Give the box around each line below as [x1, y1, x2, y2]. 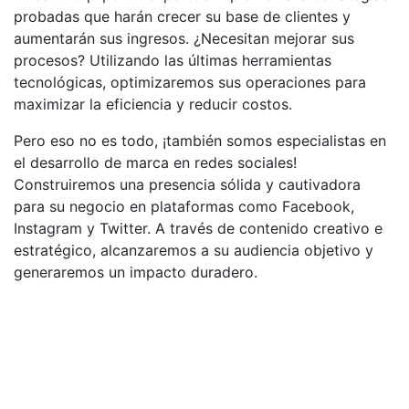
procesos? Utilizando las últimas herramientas [14, 51, 331, 70]
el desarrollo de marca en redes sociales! [14, 153, 297, 173]
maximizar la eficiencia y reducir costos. [14, 95, 292, 114]
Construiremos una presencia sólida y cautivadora [14, 175, 361, 194]
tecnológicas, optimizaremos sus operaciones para [14, 73, 366, 92]
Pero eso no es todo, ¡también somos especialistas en [14, 131, 386, 151]
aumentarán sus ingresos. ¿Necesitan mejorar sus [14, 29, 354, 48]
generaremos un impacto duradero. [14, 263, 257, 282]
